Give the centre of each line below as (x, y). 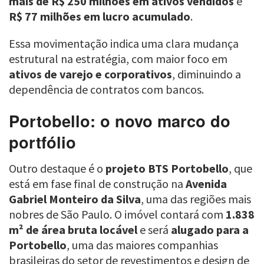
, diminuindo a (207, 74)
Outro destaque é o (57, 168)
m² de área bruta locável (73, 229)
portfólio (42, 142)
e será (154, 229)
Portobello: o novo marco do (120, 121)
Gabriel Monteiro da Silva (75, 199)
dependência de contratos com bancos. (106, 89)
